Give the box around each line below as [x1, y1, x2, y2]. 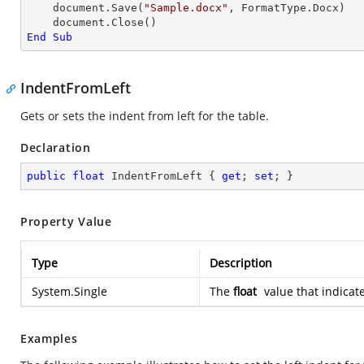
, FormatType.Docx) [228, 2, 345, 14]
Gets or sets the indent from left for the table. [20, 108, 269, 123]
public [27, 170, 66, 182]
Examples [20, 331, 78, 346]
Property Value [20, 214, 112, 229]
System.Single [32, 284, 107, 299]
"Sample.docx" [144, 2, 228, 14]
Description [210, 255, 272, 271]
